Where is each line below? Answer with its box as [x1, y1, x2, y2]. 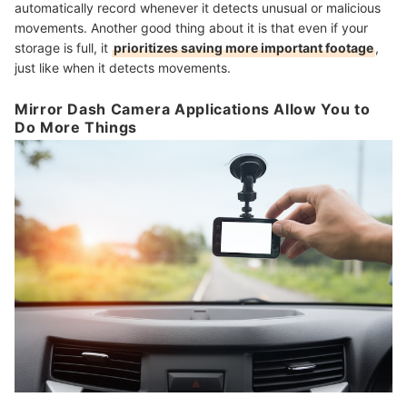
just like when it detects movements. [15, 60, 231, 76]
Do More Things [15, 118, 137, 137]
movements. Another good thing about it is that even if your [15, 20, 368, 36]
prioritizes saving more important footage [114, 40, 373, 56]
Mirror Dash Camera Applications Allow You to [15, 100, 371, 119]
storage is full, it [15, 40, 112, 56]
